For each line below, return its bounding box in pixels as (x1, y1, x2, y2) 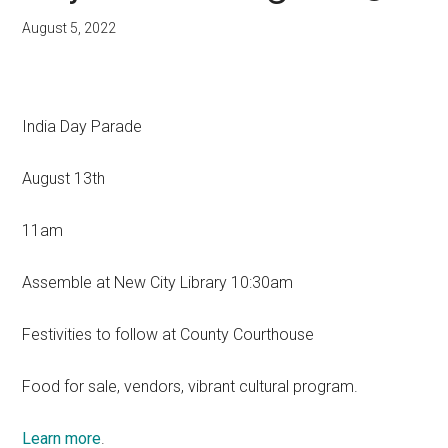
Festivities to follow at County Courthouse (22, 325, 319, 345)
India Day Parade (22, 117, 143, 137)
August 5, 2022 (22, 20, 117, 36)
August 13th (22, 169, 106, 189)
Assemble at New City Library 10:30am (22, 273, 294, 293)
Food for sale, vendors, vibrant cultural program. (22, 377, 363, 397)
